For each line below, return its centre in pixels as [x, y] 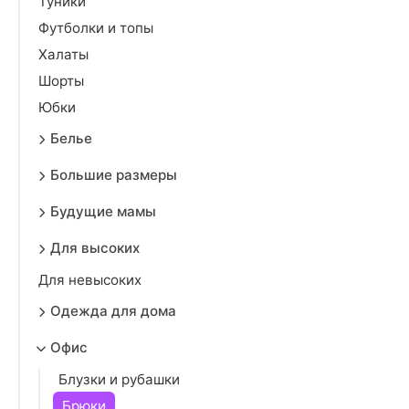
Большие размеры [114, 175]
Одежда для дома [113, 311]
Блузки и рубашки [119, 379]
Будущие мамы [103, 211]
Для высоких [95, 248]
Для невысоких [90, 280]
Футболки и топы [96, 28]
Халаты [63, 54]
